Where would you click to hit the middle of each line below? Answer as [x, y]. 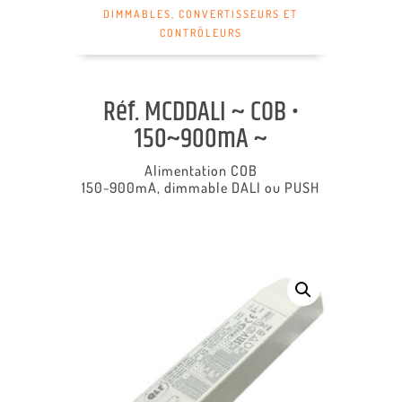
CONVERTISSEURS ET [239, 14]
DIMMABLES [138, 14]
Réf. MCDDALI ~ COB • [201, 113]
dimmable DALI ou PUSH [242, 188]
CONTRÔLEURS [201, 33]
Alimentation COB [201, 170]
